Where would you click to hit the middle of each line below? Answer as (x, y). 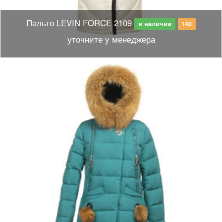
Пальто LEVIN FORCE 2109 (79, 23)
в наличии (155, 24)
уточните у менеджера (111, 39)
